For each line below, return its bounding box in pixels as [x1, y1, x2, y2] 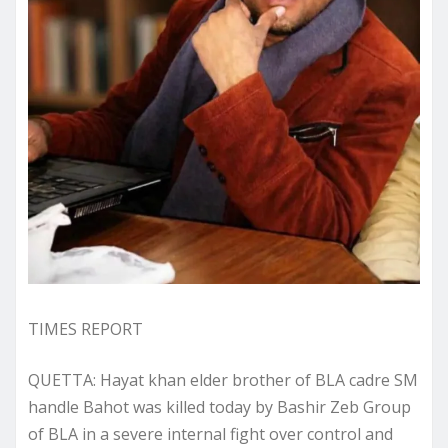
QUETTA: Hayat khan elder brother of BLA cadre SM [28, 368, 418, 391]
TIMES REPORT [28, 317, 143, 340]
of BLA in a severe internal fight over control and [28, 422, 393, 445]
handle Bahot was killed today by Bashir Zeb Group [28, 395, 411, 418]
